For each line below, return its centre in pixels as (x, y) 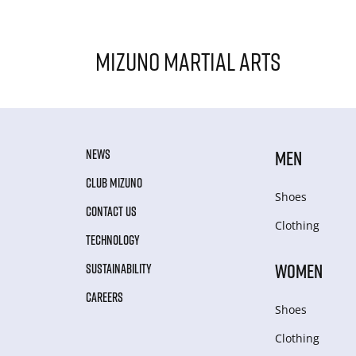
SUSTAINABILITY (119, 268)
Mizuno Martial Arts (188, 61)
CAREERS (104, 297)
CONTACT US (111, 211)
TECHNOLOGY (113, 240)
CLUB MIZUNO (114, 182)
